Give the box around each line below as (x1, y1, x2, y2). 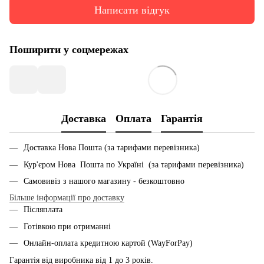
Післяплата (24, 205, 62, 214)
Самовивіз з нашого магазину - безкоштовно (24, 177, 184, 186)
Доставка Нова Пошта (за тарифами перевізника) (24, 143, 200, 153)
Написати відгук (94, 4, 170, 16)
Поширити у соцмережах (9, 44, 128, 56)
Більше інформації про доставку (9, 193, 124, 203)
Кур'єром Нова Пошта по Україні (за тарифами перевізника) (24, 160, 244, 169)
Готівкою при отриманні (24, 222, 111, 231)
